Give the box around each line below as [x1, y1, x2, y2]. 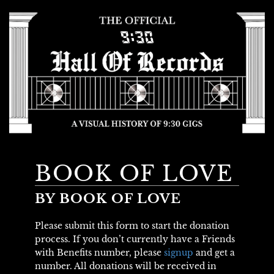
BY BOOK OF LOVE [34, 190, 182, 207]
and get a [193, 246, 235, 258]
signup [163, 246, 193, 258]
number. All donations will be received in [34, 260, 217, 272]
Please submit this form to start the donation [34, 220, 229, 231]
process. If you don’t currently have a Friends [34, 233, 235, 245]
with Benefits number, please [34, 246, 164, 258]
